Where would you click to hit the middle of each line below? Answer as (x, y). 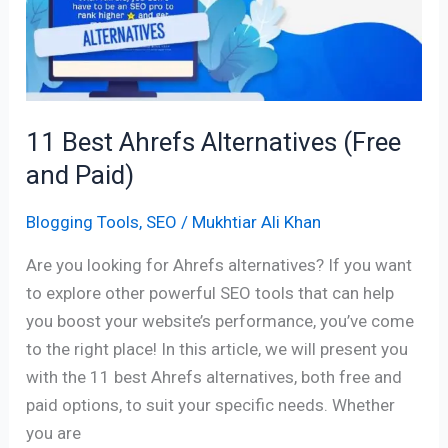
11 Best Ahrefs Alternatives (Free (214, 142)
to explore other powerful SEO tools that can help (210, 293)
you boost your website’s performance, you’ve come (220, 321)
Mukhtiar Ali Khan (257, 222)
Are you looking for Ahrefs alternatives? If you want (219, 265)
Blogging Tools (83, 222)
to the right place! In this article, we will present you (217, 349)
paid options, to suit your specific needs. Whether (211, 405)
